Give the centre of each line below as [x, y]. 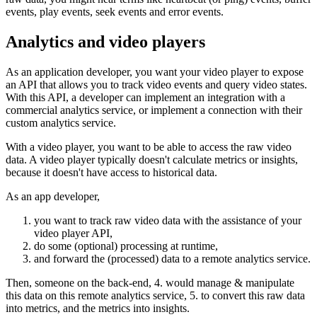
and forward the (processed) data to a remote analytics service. [172, 259]
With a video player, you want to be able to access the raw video [149, 147]
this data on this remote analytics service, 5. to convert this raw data [155, 296]
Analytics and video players [105, 42]
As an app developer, [53, 197]
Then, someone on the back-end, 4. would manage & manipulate [150, 283]
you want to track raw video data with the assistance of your [168, 221]
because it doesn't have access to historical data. [111, 173]
